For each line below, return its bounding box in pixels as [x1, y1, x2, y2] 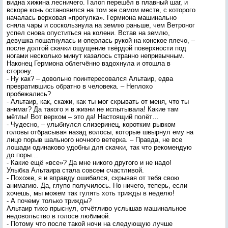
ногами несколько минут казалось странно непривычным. [7, 52, 185, 60]
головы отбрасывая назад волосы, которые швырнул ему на [7, 128, 193, 136]
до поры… [7, 151, 38, 159]
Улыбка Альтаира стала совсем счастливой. [7, 166, 144, 174]
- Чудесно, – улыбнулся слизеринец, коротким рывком [7, 121, 176, 128]
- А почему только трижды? [7, 197, 92, 205]
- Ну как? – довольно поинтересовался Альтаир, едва [7, 75, 173, 82]
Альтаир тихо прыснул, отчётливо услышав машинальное [7, 205, 186, 212]
